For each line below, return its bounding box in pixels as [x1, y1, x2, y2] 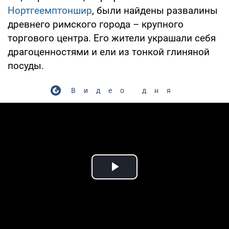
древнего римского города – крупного [8, 18, 184, 30]
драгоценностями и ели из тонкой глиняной [8, 45, 210, 58]
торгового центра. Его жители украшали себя [8, 32, 216, 44]
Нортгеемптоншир [8, 4, 92, 16]
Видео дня [71, 86, 179, 95]
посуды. [8, 59, 44, 72]
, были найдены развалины [92, 4, 218, 16]
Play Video [114, 170, 188, 187]
